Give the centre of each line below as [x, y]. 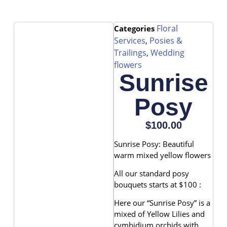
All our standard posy [152, 174]
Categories [134, 29]
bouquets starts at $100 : [158, 185]
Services [130, 41]
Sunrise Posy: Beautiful [154, 144]
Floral [167, 29]
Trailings [130, 53]
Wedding [167, 53]
